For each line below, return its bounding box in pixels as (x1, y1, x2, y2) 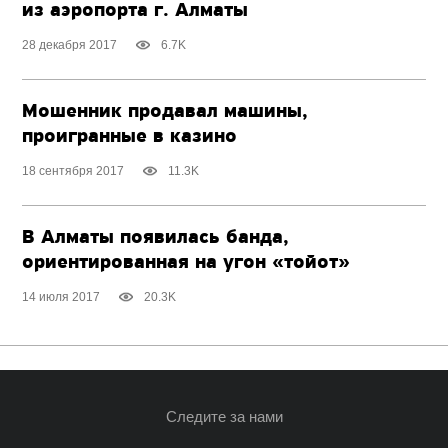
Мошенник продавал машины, (22, 101, 309, 122)
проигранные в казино (22, 126, 238, 147)
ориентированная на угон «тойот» (22, 252, 351, 273)
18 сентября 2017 (22, 163, 125, 178)
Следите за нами (165, 407, 283, 425)
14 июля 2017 (22, 289, 101, 304)
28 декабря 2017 (22, 37, 118, 52)
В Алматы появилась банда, (22, 227, 290, 248)
